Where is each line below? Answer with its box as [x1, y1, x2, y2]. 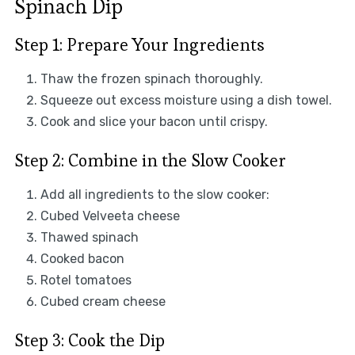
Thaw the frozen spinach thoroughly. [40, 71, 263, 86]
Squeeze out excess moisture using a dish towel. [40, 92, 332, 108]
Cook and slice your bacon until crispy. [40, 113, 268, 129]
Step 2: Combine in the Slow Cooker [13, 148, 286, 171]
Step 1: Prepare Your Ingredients [13, 32, 265, 55]
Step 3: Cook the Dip [13, 328, 165, 351]
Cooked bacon [40, 250, 124, 266]
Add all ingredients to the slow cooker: [40, 186, 269, 202]
